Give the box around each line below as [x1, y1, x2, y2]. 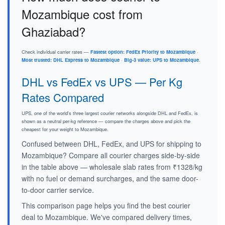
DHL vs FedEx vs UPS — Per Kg [22, 74, 182, 90]
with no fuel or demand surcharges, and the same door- [22, 173, 198, 184]
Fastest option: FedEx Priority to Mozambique [90, 48, 195, 56]
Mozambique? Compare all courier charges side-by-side [22, 150, 200, 161]
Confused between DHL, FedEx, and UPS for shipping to [22, 139, 201, 149]
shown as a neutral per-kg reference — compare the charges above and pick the [22, 118, 190, 125]
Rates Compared [22, 89, 104, 105]
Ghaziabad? [22, 23, 85, 41]
